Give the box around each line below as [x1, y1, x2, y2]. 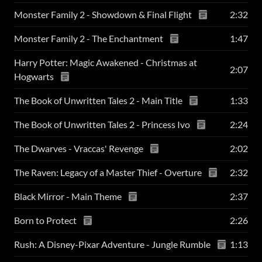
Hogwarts [14, 71, 56, 82]
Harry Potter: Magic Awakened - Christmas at [14, 57, 197, 68]
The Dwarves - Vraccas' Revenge [14, 143, 145, 154]
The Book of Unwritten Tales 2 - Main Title [14, 95, 184, 106]
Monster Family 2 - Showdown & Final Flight [14, 9, 194, 20]
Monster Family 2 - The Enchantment [14, 33, 165, 44]
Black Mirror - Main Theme [14, 191, 123, 202]
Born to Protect [14, 215, 78, 226]
